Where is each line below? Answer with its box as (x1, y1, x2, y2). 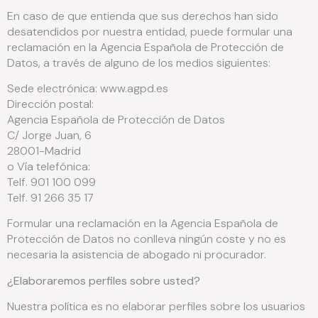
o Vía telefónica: (7, 159, 90, 175)
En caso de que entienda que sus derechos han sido (7, 8, 278, 23)
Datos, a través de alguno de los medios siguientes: (7, 55, 270, 70)
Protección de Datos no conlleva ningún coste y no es (7, 231, 286, 247)
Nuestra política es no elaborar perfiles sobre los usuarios (7, 299, 305, 314)
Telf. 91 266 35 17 (7, 190, 94, 206)
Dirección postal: (7, 97, 94, 112)
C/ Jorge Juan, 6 (7, 128, 92, 143)
